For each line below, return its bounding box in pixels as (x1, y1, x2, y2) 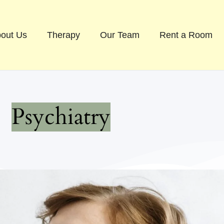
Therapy (46, 30, 80, 40)
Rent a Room (159, 30, 212, 40)
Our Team (99, 30, 139, 40)
